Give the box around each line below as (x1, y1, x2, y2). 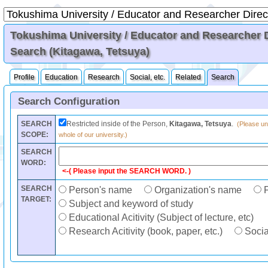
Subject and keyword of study (66, 199, 193, 209)
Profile (14, 73, 35, 81)
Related (175, 73, 202, 81)
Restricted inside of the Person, (66, 120, 169, 128)
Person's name (66, 185, 132, 195)
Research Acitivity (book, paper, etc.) (66, 226, 223, 236)
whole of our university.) (58, 131, 127, 138)
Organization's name (151, 185, 242, 195)
